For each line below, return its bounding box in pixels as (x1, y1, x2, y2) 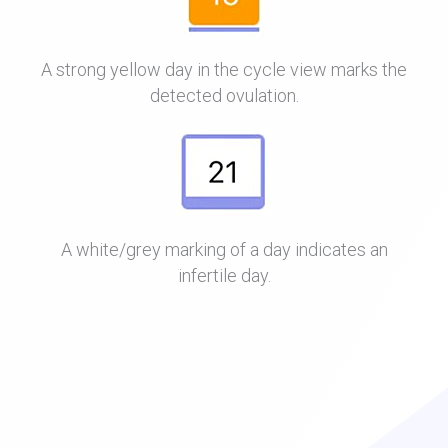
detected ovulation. (149, 85, 299, 107)
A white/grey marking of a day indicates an (60, 239, 388, 261)
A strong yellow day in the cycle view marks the (41, 59, 407, 81)
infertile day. (177, 265, 271, 287)
